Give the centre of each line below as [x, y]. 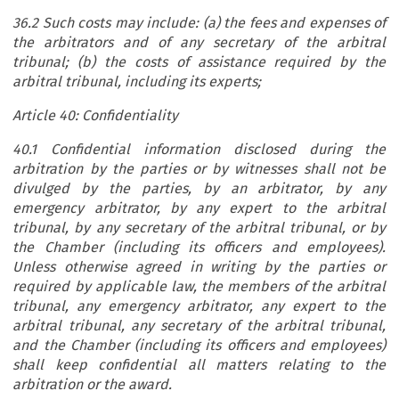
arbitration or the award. [94, 385]
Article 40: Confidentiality [98, 116]
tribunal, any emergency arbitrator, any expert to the [199, 306]
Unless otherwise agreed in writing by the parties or [199, 267]
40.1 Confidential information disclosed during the [199, 150]
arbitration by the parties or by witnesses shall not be [199, 169]
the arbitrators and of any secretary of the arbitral [199, 43]
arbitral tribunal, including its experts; [139, 82]
